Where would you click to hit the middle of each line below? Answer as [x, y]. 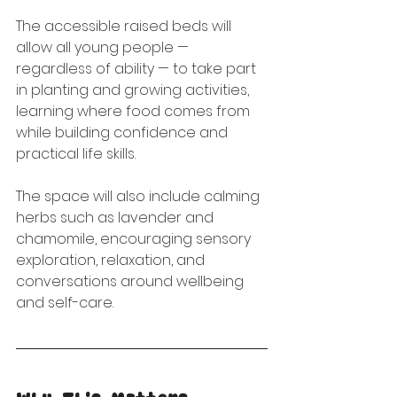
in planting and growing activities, [134, 90]
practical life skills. [76, 154]
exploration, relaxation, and [112, 260]
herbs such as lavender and [117, 218]
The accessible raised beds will [125, 26]
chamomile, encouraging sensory [135, 239]
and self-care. [65, 303]
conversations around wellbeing [132, 281]
